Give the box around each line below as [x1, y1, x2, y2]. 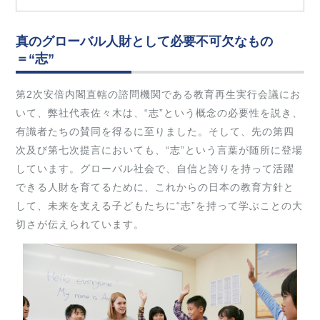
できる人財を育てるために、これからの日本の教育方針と [15, 181, 294, 194]
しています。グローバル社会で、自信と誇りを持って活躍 [15, 163, 294, 175]
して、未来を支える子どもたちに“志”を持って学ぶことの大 [15, 200, 303, 212]
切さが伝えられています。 [15, 219, 144, 231]
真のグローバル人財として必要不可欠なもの [15, 34, 273, 49]
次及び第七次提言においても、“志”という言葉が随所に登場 [15, 144, 303, 156]
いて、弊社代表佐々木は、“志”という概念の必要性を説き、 [15, 107, 303, 119]
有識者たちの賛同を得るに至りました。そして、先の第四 [15, 126, 294, 138]
